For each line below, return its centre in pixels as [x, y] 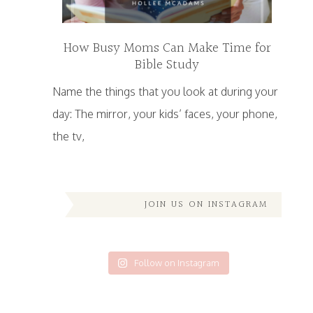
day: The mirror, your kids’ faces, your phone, [165, 114]
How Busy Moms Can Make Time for [167, 49]
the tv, [68, 137]
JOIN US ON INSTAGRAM [206, 205]
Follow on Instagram [177, 263]
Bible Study [167, 65]
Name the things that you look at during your [165, 92]
